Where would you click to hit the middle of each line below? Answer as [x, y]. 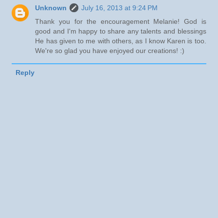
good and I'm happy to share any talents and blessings [121, 31]
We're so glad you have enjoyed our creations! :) [110, 51]
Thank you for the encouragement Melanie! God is [121, 22]
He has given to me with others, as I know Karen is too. [121, 41]
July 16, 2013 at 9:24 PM [120, 8]
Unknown [51, 8]
